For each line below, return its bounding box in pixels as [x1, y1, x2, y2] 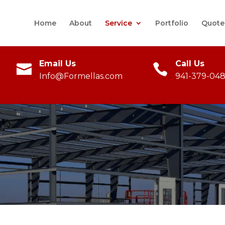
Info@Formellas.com [39, 71, 123, 81]
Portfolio [155, 19, 188, 28]
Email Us [39, 59, 76, 68]
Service [104, 19, 132, 28]
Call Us [175, 59, 205, 68]
